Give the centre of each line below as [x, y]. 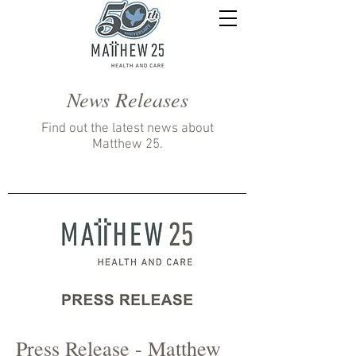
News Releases [127, 99]
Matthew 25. [127, 145]
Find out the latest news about [127, 129]
